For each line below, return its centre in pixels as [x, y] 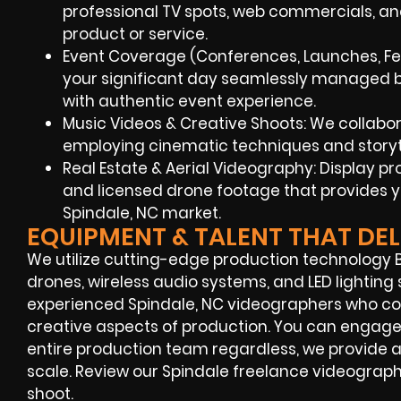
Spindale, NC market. [142, 213]
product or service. [135, 34]
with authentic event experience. [189, 101]
